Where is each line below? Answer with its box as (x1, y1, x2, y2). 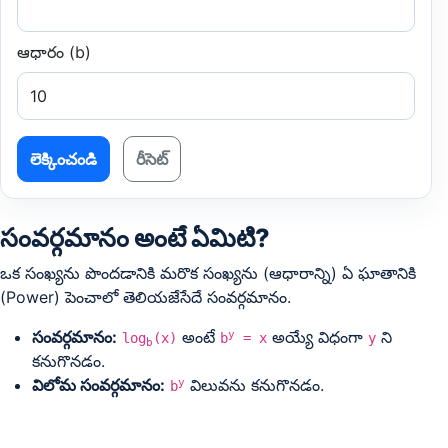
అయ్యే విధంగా (267, 327, 368, 347)
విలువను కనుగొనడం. (185, 375, 324, 395)
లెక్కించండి (30, 149, 97, 169)
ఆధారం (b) (17, 42, 91, 62)
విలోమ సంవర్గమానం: (32, 375, 165, 395)
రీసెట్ (136, 149, 168, 169)
